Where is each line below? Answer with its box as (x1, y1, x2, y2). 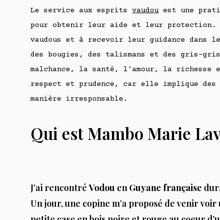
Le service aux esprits (30, 6, 132, 15)
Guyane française (129, 182, 202, 194)
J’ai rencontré (30, 182, 89, 194)
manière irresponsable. (30, 95, 128, 104)
